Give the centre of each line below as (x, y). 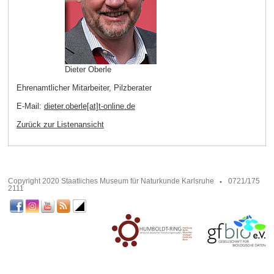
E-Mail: (30, 106)
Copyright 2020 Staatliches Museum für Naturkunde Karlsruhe (111, 181)
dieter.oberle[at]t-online (84, 106)
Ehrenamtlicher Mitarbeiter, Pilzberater (84, 88)
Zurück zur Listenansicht (60, 124)
